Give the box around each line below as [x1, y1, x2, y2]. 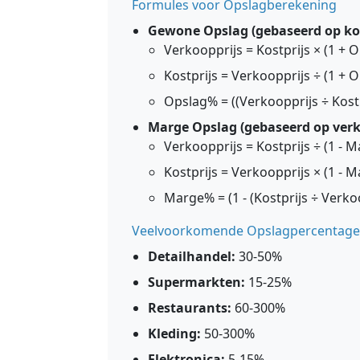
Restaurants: [148, 299, 231, 317]
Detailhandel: [148, 247, 235, 265]
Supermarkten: [148, 273, 245, 291]
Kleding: [148, 325, 201, 342]
